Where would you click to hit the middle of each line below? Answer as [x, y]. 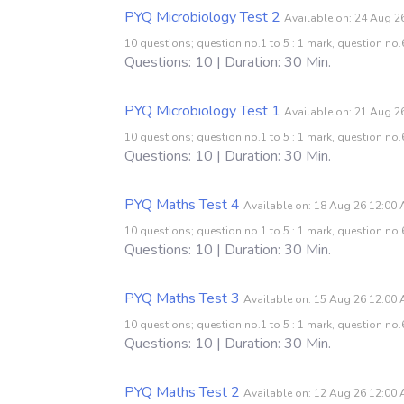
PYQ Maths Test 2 [182, 392]
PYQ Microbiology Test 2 [202, 17]
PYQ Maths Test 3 [182, 298]
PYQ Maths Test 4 [182, 204]
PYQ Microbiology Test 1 [202, 110]
